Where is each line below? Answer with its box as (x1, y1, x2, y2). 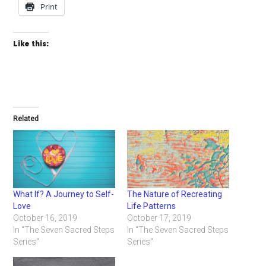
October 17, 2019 (127, 213, 191, 223)
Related (13, 115, 39, 123)
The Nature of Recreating (127, 189, 222, 199)
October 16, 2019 (13, 213, 78, 223)
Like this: (13, 40, 49, 48)
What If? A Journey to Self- (13, 189, 115, 199)
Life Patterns (127, 201, 176, 211)
